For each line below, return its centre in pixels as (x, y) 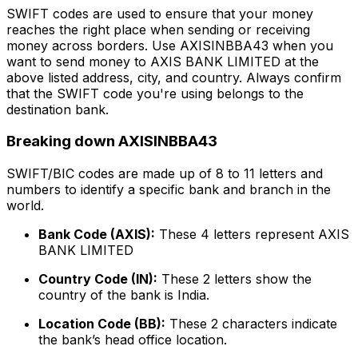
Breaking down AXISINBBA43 (112, 141)
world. (25, 206)
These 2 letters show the (235, 279)
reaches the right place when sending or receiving (158, 29)
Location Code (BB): (102, 324)
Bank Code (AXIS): (97, 235)
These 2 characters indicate (251, 324)
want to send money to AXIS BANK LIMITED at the (163, 61)
